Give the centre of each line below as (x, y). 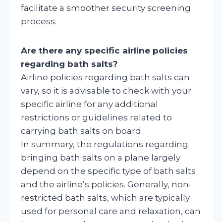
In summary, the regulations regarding (105, 144)
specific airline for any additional (89, 104)
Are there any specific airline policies (104, 50)
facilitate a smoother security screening (106, 8)
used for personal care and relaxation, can (111, 211)
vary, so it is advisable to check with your (106, 90)
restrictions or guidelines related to (96, 117)
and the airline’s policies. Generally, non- (106, 184)
